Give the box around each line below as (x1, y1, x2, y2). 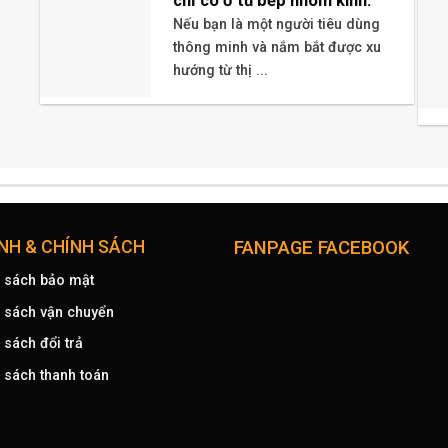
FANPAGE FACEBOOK (233, 237, 409, 260)
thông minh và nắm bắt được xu (172, 38, 381, 56)
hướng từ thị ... (172, 61, 268, 79)
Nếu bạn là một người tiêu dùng (172, 15, 380, 33)
